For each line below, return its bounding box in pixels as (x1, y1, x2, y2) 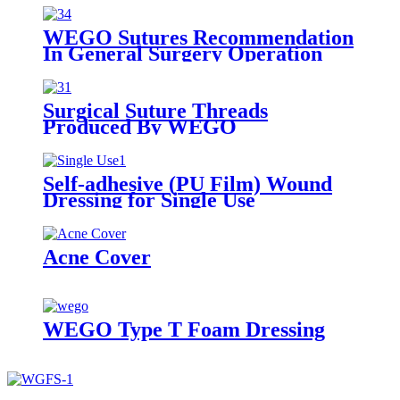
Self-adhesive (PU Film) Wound (43, 171, 332, 196)
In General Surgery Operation (43, 41, 322, 65)
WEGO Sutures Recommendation (43, 25, 354, 49)
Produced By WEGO (43, 114, 237, 138)
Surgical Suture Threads (43, 98, 268, 122)
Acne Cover (43, 245, 151, 269)
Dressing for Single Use (43, 187, 255, 212)
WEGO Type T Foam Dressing (43, 318, 325, 342)
